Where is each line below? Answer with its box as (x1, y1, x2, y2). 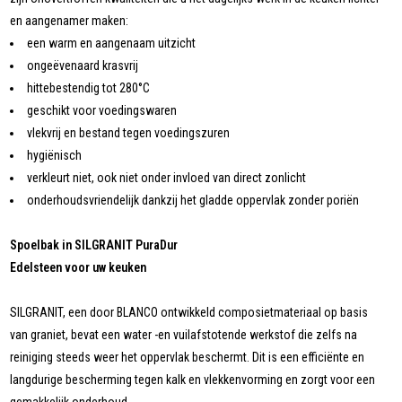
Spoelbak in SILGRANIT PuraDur (10, 238, 179, 253)
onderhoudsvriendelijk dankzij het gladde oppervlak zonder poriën (27, 193, 360, 208)
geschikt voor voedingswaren (27, 103, 178, 118)
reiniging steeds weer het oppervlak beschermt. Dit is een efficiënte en (10, 350, 365, 365)
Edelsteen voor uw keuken (10, 260, 147, 275)
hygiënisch (27, 148, 83, 163)
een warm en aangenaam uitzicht (27, 36, 197, 51)
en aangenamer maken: (10, 13, 129, 29)
